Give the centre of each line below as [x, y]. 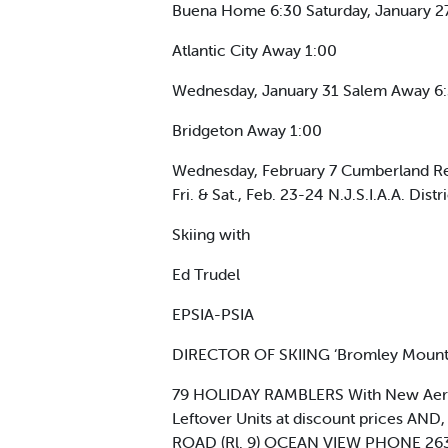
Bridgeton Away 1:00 [247, 129]
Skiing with [211, 233]
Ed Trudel [206, 273]
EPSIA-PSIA [213, 313]
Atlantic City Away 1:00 [254, 49]
